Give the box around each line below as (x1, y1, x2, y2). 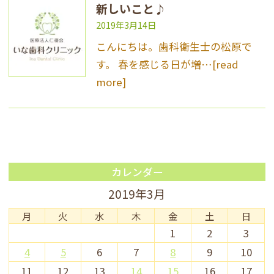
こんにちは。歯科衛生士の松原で (95, 39, 252, 54)
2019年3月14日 (95, 18, 156, 31)
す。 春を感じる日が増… (95, 56, 212, 72)
